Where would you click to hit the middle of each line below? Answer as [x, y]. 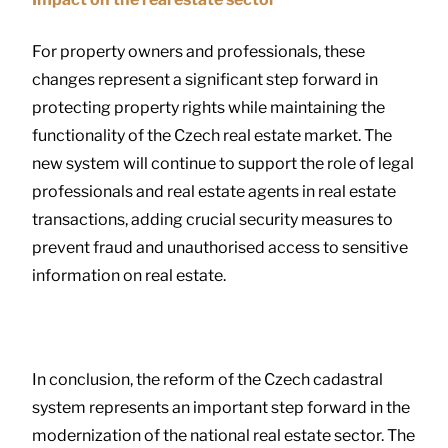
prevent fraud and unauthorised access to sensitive [220, 247]
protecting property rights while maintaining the [208, 107]
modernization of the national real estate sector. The [223, 435]
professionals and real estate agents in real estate [214, 191]
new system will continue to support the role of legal [223, 163]
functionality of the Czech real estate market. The [212, 135]
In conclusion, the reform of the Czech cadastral [207, 379]
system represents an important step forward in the [221, 407]
